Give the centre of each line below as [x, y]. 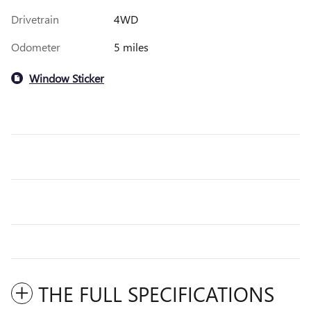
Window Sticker [67, 78]
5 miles [131, 47]
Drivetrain [35, 19]
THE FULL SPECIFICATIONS [156, 294]
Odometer [36, 47]
